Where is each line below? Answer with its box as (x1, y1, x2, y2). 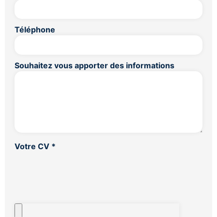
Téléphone (15, 25, 55, 34)
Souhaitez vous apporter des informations (15, 61, 174, 70)
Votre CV (15, 141, 51, 151)
